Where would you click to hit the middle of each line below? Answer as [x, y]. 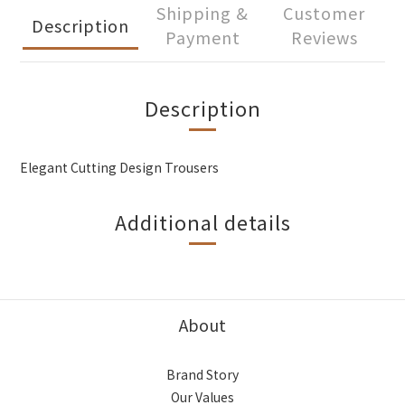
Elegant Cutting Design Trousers [119, 167]
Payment [202, 37]
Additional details [202, 221]
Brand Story [202, 374]
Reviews [324, 37]
